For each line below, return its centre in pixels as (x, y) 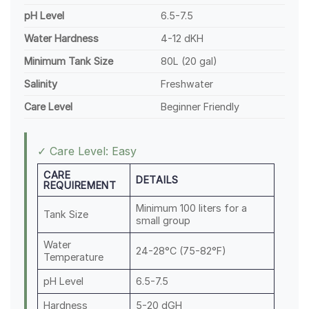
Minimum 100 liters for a (191, 208)
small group (163, 221)
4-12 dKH (182, 39)
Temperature (73, 257)
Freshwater (187, 84)
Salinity (41, 84)
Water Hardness (61, 39)
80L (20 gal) (189, 61)
